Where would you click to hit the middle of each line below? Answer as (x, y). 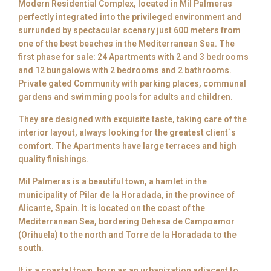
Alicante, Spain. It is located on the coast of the (112, 208)
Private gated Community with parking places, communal (132, 84)
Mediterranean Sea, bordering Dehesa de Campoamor (127, 222)
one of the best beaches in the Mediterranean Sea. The (127, 44)
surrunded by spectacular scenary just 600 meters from (130, 31)
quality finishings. (54, 159)
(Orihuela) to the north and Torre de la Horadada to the (128, 235)
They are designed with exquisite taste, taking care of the (133, 119)
